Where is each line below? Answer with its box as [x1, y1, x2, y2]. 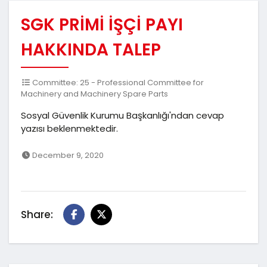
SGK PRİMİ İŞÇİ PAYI [21, 13, 183, 36]
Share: [21, 207, 53, 222]
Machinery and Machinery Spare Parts [21, 88, 168, 100]
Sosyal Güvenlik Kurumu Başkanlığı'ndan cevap [21, 109, 224, 122]
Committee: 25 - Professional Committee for [30, 77, 204, 88]
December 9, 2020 [30, 150, 104, 161]
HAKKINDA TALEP [21, 38, 161, 61]
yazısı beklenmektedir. [21, 122, 118, 135]
